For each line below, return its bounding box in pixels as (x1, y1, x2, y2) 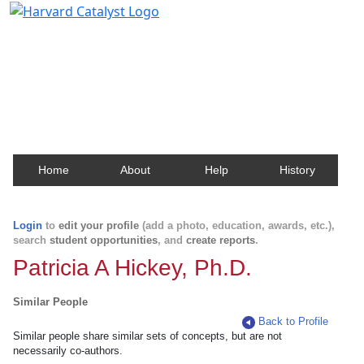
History (279, 163, 315, 176)
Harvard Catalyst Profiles (19, 25, 206, 48)
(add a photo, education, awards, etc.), (139, 219, 335, 232)
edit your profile (58, 219, 139, 232)
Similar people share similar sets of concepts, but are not (13, 330, 282, 342)
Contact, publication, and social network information (19, 51, 344, 70)
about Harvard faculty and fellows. (19, 67, 232, 85)
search (13, 234, 50, 246)
